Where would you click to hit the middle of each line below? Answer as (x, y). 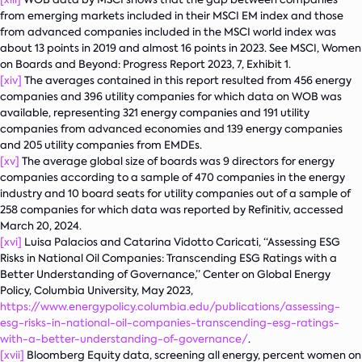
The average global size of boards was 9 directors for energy (177, 161)
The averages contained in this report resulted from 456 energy (187, 80)
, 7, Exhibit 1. (261, 64)
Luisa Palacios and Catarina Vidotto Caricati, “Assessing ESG (181, 242)
